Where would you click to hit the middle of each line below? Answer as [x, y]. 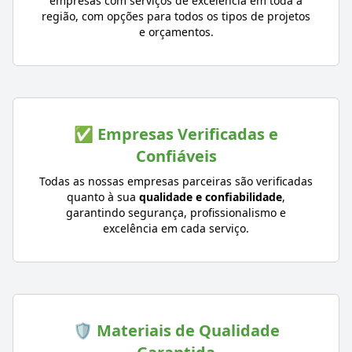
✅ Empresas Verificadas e [176, 134]
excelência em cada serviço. [176, 228]
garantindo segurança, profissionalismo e [176, 212]
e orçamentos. [176, 31]
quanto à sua [103, 196]
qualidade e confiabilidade [211, 196]
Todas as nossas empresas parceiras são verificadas [176, 181]
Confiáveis [176, 156]
